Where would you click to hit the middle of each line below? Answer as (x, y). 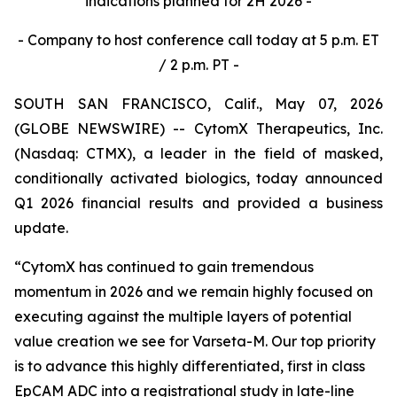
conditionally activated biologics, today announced (198, 178)
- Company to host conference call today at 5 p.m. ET (198, 40)
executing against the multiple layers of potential (183, 316)
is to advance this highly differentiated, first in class (190, 366)
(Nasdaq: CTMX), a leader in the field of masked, (198, 153)
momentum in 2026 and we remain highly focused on (194, 292)
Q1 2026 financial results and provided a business (198, 203)
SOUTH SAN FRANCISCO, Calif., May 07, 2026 (198, 104)
